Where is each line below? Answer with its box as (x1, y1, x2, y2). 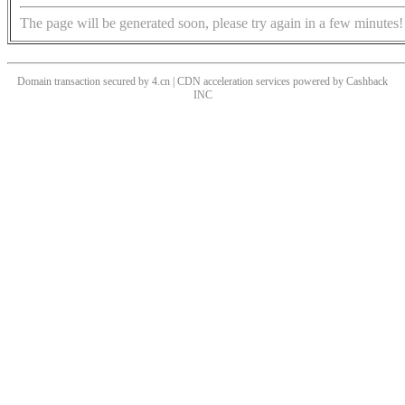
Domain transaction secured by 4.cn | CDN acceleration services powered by (17, 75, 346, 89)
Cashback (346, 75, 388, 89)
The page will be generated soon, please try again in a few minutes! (20, 15, 403, 32)
